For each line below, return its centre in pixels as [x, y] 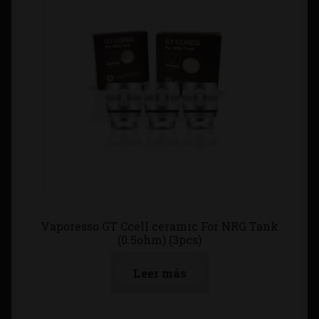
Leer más [159, 273]
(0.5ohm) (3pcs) [159, 240]
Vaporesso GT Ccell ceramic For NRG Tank [159, 226]
